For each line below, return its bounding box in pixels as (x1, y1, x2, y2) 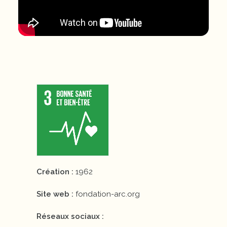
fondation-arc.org (75, 190, 140, 199)
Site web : (36, 190, 75, 199)
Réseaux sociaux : (36, 212, 104, 221)
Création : (36, 167, 75, 176)
